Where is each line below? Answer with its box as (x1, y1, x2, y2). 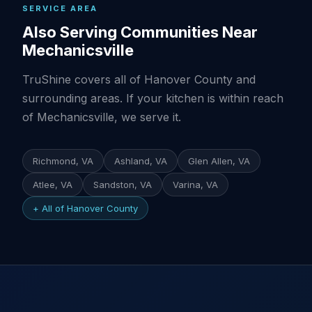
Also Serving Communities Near (22, 23, 258, 41)
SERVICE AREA (22, 3, 97, 13)
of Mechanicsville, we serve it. (22, 110, 181, 124)
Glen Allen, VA (188, 155, 250, 166)
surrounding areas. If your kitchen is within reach (22, 91, 283, 105)
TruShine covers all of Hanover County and (22, 72, 256, 86)
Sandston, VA (93, 179, 152, 190)
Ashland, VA (114, 155, 167, 166)
